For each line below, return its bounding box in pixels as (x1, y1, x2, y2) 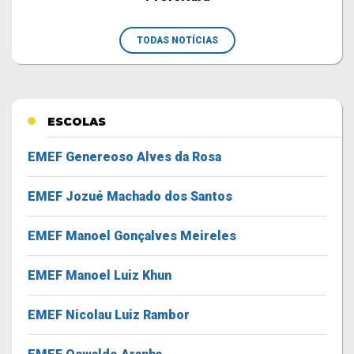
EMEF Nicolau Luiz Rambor (28, 307, 190, 322)
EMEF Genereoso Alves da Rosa (28, 149, 221, 164)
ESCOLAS (47, 115, 106, 129)
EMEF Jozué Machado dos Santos (28, 189, 232, 204)
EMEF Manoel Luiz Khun (28, 268, 171, 283)
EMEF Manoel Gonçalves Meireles (28, 228, 236, 243)
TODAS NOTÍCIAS (136, 35, 218, 46)
